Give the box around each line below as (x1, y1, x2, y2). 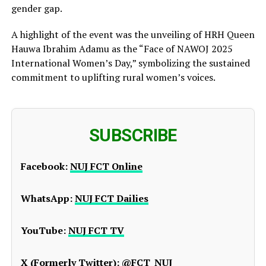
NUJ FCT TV (68, 224, 124, 237)
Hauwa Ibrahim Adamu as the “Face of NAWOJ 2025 (11, 42, 233, 56)
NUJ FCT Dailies (74, 192, 148, 205)
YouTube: (20, 224, 66, 237)
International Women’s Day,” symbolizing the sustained (11, 56, 250, 70)
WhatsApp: (20, 192, 72, 205)
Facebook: (20, 160, 68, 173)
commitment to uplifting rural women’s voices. (11, 71, 216, 84)
